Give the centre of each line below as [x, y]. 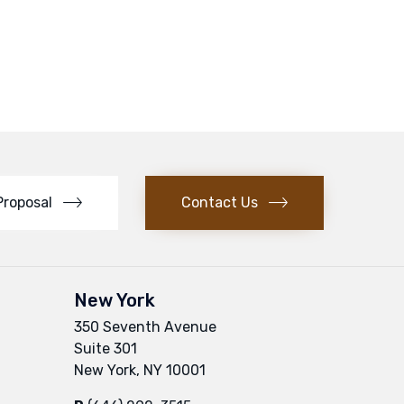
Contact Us [219, 203]
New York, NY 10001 [140, 370]
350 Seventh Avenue [145, 326]
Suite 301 [106, 348]
